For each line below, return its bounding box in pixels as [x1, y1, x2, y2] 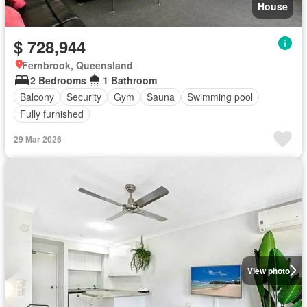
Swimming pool [187, 90, 253, 103]
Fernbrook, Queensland [22, 58, 133, 72]
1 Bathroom [103, 73, 157, 87]
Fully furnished [20, 107, 84, 121]
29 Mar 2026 [14, 132, 62, 145]
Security [66, 90, 101, 103]
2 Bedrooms [30, 73, 86, 87]
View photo [247, 264, 290, 277]
